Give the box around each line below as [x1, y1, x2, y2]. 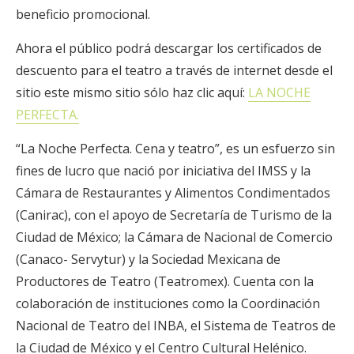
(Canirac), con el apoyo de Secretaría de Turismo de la [16, 206, 332, 224]
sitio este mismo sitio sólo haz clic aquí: [16, 84, 248, 101]
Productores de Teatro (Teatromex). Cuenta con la [16, 273, 314, 290]
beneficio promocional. [16, 6, 150, 23]
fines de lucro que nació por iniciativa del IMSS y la [16, 162, 311, 179]
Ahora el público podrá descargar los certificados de [16, 40, 322, 57]
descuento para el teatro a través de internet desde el [16, 62, 333, 79]
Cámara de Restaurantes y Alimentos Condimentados [16, 184, 330, 201]
